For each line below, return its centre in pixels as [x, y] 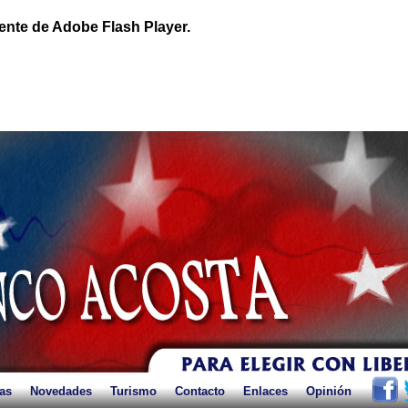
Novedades [61, 391]
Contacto [200, 391]
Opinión [329, 391]
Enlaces [265, 391]
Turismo [133, 391]
